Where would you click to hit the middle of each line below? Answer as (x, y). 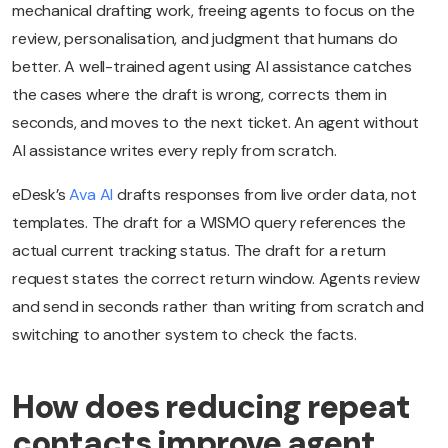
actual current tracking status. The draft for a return (199, 251)
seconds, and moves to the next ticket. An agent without (215, 123)
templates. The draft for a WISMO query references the (209, 223)
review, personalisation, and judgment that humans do (205, 39)
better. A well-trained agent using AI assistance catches (212, 67)
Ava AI (91, 195)
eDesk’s (41, 195)
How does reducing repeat (211, 407)
